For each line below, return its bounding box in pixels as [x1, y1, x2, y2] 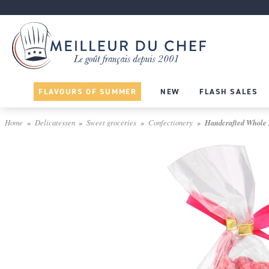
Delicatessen [34, 116, 75, 127]
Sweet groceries [86, 116, 137, 127]
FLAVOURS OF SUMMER [38, 86, 137, 97]
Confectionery [148, 116, 193, 127]
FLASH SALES [199, 86, 258, 97]
